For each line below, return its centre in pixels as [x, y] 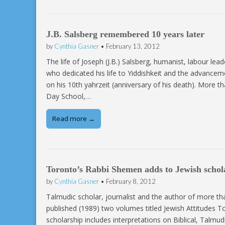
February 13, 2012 [133, 46]
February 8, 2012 [131, 182]
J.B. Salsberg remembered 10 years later [125, 34]
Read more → [74, 119]
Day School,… [69, 96]
